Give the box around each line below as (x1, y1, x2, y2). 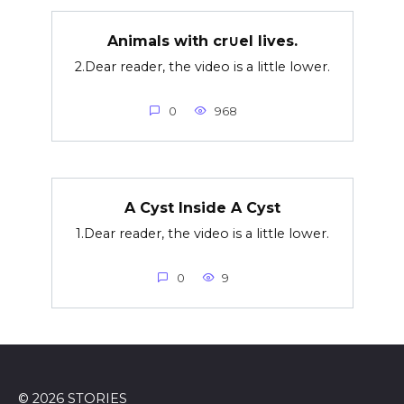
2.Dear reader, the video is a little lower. (74, 58, 330, 75)
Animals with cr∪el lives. (106, 32, 298, 50)
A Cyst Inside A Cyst (124, 198, 280, 216)
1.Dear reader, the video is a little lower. (75, 225, 329, 242)
